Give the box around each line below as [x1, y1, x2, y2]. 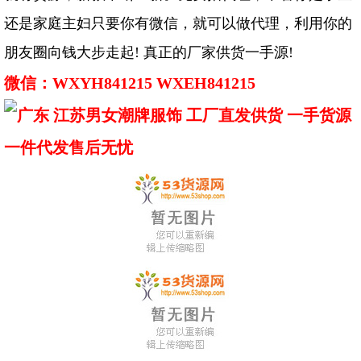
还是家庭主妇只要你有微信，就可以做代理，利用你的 [4, 15, 352, 32]
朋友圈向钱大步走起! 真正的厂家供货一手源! [4, 44, 297, 61]
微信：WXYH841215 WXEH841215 [4, 74, 255, 93]
